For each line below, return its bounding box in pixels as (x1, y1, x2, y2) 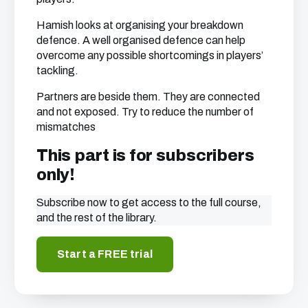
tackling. (36, 65, 78, 76)
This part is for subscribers (36, 146, 254, 164)
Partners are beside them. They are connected (36, 91, 260, 102)
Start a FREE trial (57, 248, 153, 260)
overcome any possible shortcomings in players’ (36, 49, 263, 61)
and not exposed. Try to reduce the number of (36, 106, 254, 118)
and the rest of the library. (36, 212, 157, 223)
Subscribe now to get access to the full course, (36, 197, 261, 208)
